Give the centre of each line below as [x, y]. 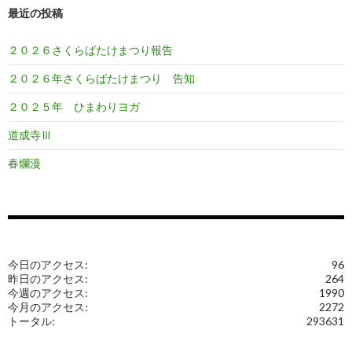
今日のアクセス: [48, 265]
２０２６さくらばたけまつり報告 [90, 50]
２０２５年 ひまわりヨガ [74, 107]
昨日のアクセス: [48, 279]
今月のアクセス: [48, 307]
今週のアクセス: [48, 293]
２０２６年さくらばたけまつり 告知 [101, 79]
